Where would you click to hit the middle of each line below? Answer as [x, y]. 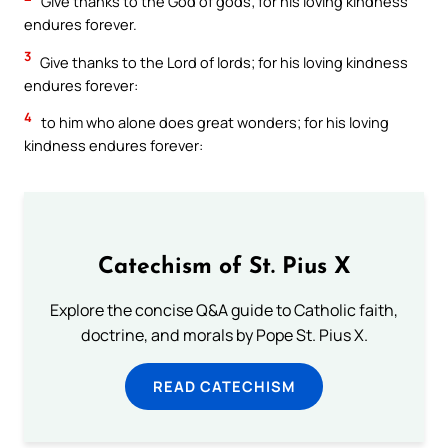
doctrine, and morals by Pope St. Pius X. [224, 335]
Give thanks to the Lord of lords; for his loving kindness [222, 61]
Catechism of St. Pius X [224, 267]
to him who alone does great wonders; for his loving [213, 122]
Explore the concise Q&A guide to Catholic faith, [224, 310]
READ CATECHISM [224, 386]
